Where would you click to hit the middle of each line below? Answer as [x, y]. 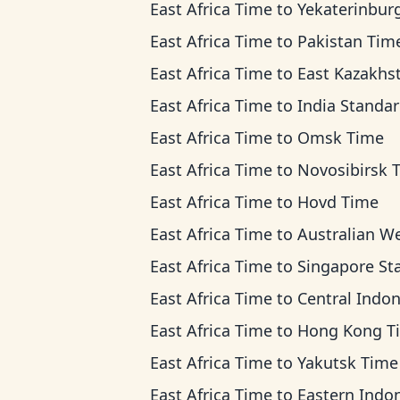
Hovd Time [338, 202]
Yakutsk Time [348, 362]
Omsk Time [341, 137]
